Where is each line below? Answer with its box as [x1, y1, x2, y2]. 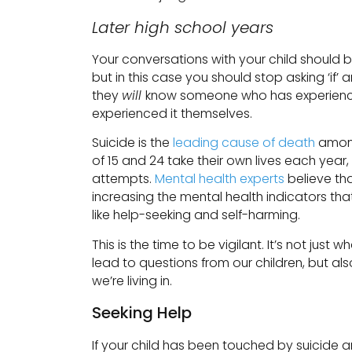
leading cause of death [173, 134, 315, 152]
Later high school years [92, 16, 273, 38]
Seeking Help [92, 302, 192, 324]
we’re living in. [92, 271, 172, 290]
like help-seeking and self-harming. [92, 206, 300, 225]
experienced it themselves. [92, 104, 252, 123]
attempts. [92, 170, 155, 189]
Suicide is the [92, 134, 173, 152]
